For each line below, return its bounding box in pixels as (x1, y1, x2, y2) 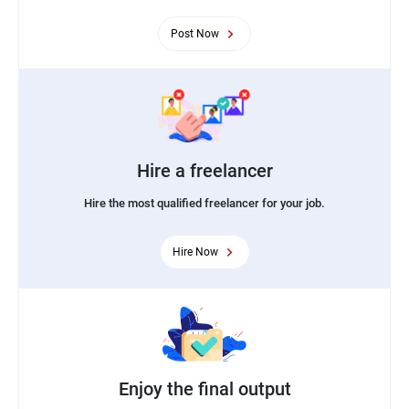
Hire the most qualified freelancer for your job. (84, 195, 325, 210)
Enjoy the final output (118, 377, 291, 400)
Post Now (171, 26, 219, 40)
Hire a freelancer (136, 159, 273, 182)
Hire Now (172, 245, 218, 258)
